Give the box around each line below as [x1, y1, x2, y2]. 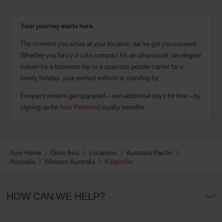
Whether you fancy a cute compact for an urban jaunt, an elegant [20, 51, 201, 60]
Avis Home [10, 148, 41, 158]
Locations [89, 148, 117, 158]
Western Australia [45, 157, 95, 166]
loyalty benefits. [100, 103, 147, 112]
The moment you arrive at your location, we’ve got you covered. [20, 39, 198, 49]
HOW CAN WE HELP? [6, 189, 105, 203]
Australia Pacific [126, 148, 173, 158]
